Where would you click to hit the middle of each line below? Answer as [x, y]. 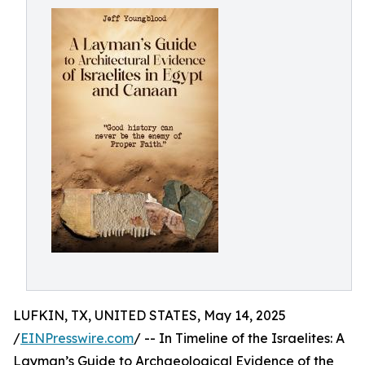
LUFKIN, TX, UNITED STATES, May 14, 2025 [150, 315]
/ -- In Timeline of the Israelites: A [239, 338]
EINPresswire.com [77, 338]
